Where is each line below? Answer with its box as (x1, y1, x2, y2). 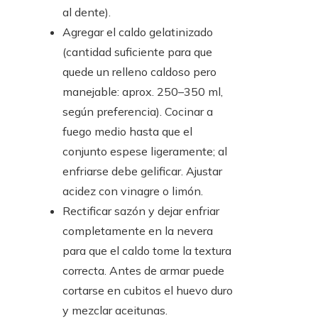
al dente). (62, 5, 111, 20)
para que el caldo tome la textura (62, 243, 231, 258)
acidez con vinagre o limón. (62, 184, 203, 199)
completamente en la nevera (62, 224, 213, 238)
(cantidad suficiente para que (62, 45, 212, 60)
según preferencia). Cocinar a (62, 104, 213, 119)
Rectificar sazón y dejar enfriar (62, 204, 219, 219)
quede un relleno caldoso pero (62, 65, 216, 79)
